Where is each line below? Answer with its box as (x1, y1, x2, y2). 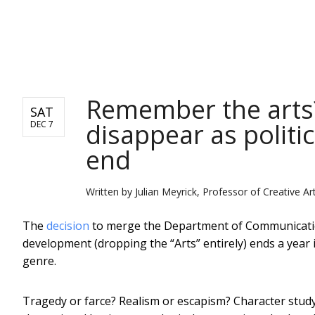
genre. (22, 252, 56, 269)
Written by (86, 184, 135, 198)
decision (46, 217, 89, 233)
